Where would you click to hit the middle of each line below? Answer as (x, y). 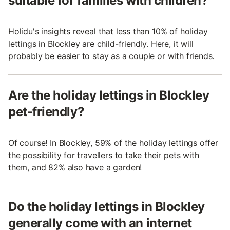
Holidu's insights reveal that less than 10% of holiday (108, 31)
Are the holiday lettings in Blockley (109, 95)
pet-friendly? (46, 111)
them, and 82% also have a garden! (75, 167)
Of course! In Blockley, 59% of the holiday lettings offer (113, 142)
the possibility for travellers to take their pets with (104, 155)
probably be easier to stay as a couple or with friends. (111, 56)
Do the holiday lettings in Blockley (107, 206)
